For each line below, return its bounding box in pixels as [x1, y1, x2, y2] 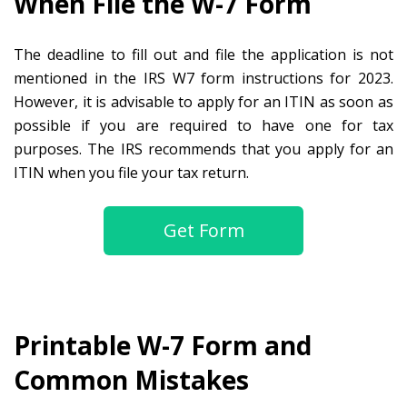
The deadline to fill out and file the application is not [14, 45, 393, 65]
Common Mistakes [14, 362, 249, 398]
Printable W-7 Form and [14, 328, 312, 363]
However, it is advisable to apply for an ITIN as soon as [14, 92, 393, 113]
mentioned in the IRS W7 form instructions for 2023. [14, 68, 393, 89]
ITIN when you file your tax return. [14, 163, 249, 184]
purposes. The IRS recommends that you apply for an [14, 139, 393, 160]
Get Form [163, 218, 244, 243]
